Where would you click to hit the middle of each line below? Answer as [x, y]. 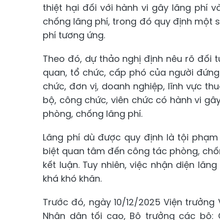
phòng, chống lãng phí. [93, 114]
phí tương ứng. [74, 35]
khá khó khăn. [72, 179]
